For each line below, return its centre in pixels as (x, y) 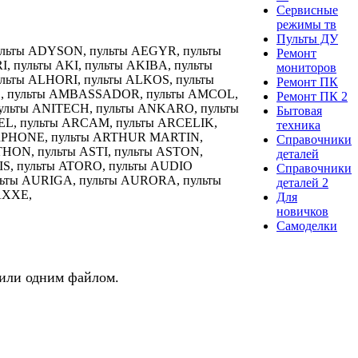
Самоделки (307, 226)
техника (298, 125)
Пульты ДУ (307, 39)
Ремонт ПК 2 (312, 96)
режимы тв (306, 24)
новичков (302, 211)
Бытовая (299, 111)
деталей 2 (302, 183)
